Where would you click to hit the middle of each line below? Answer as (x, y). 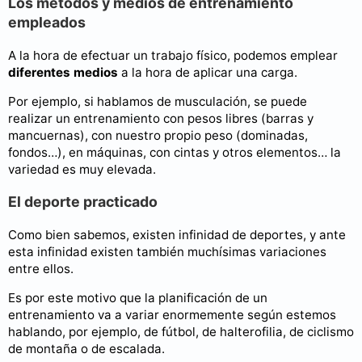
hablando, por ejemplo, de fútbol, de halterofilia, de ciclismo (181, 332)
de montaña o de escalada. (86, 349)
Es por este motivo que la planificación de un (138, 298)
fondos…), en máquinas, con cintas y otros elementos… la (175, 153)
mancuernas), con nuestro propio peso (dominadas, (158, 136)
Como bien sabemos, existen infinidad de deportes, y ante (177, 234)
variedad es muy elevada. (82, 170)
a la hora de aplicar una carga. (208, 73)
